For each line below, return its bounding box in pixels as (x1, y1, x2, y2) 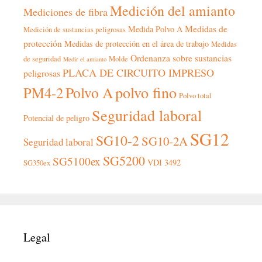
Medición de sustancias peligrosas (23, 25, 126, 35)
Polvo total (179, 91, 212, 101)
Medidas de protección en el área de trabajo (64, 38, 209, 50)
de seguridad (23, 54, 61, 64)
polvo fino (115, 82, 177, 103)
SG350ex (23, 158, 50, 168)
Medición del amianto (110, 1, 235, 20)
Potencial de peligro (23, 112, 89, 124)
